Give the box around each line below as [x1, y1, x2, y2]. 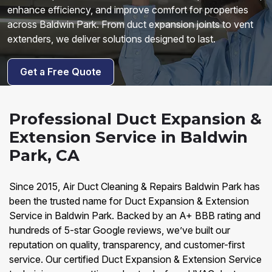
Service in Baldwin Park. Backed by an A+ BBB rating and [9, 209, 260, 222]
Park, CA [9, 146, 80, 165]
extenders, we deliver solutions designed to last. [7, 33, 216, 45]
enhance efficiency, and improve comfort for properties [7, 4, 248, 16]
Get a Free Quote [20, 66, 101, 78]
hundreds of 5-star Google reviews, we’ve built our [9, 224, 230, 236]
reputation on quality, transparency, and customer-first [9, 239, 245, 251]
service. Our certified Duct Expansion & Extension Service [9, 253, 262, 265]
